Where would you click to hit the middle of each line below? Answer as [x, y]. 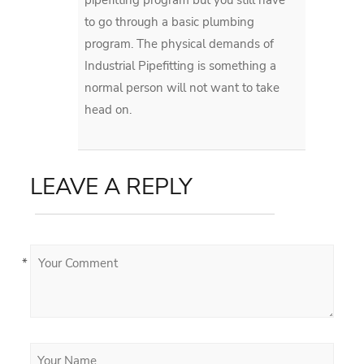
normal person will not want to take [182, 87]
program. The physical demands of [180, 43]
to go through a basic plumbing [170, 22]
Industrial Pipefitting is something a [181, 65]
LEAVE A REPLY [112, 186]
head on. [108, 109]
